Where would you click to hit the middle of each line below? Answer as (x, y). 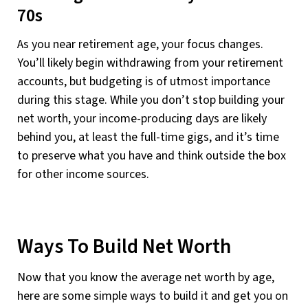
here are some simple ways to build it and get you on (153, 296)
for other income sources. (83, 175)
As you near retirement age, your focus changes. (140, 45)
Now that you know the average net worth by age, (146, 277)
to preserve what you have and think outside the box (152, 156)
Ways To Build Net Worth (124, 247)
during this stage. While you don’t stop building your (151, 100)
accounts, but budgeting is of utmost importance (144, 82)
